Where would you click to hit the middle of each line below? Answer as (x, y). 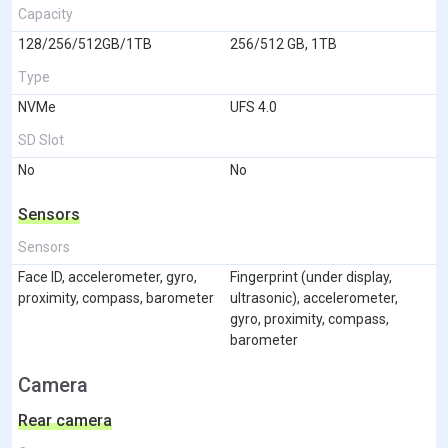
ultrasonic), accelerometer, (314, 297)
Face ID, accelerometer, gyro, (107, 276)
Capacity (45, 13)
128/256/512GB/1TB (85, 43)
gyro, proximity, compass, (309, 318)
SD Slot (41, 139)
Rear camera (65, 420)
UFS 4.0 (253, 106)
